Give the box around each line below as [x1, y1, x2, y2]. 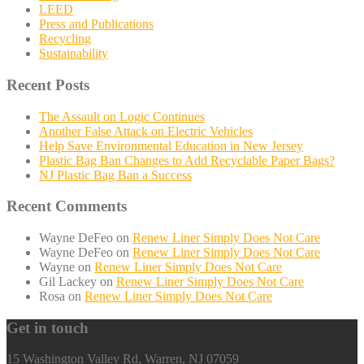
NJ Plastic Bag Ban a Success [39, 167, 192, 182]
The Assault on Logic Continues [39, 109, 205, 123]
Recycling [39, 32, 91, 46]
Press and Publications [39, 17, 154, 32]
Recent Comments [6, 197, 127, 215]
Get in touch [6, 318, 89, 336]
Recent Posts [6, 76, 89, 93]
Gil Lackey [39, 275, 97, 288]
